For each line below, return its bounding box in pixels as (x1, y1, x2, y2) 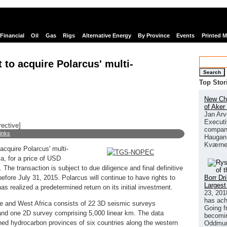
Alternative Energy (82, 32, 131, 39)
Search (203, 69, 221, 75)
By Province (137, 32, 170, 39)
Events (176, 32, 195, 39)
